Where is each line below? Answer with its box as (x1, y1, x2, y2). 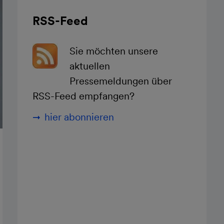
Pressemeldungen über (69, 75, 172, 87)
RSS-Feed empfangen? (32, 90, 134, 102)
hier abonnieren (44, 111, 114, 123)
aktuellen (69, 60, 110, 72)
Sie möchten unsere (69, 45, 158, 57)
